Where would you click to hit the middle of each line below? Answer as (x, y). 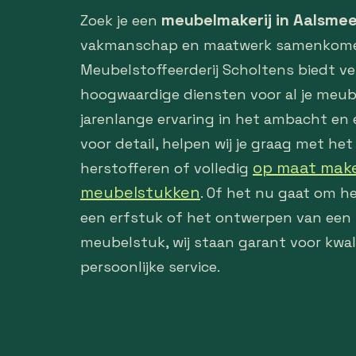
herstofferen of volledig (166, 168)
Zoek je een (121, 20)
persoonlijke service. (150, 267)
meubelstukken (140, 192)
